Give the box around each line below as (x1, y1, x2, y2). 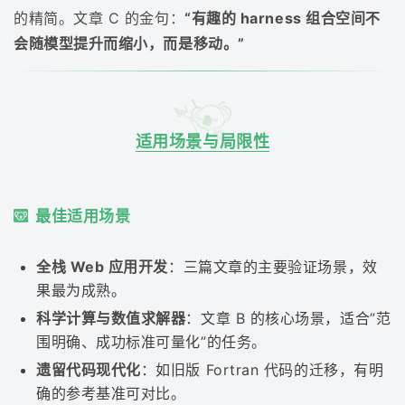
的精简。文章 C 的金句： (14, 8, 185, 27)
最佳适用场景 (35, 206, 131, 225)
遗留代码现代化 (36, 360, 141, 379)
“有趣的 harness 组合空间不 (184, 8, 381, 27)
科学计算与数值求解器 (36, 308, 186, 327)
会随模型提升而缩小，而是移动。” (14, 33, 245, 52)
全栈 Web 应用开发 (36, 257, 168, 276)
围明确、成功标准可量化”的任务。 (36, 332, 267, 351)
